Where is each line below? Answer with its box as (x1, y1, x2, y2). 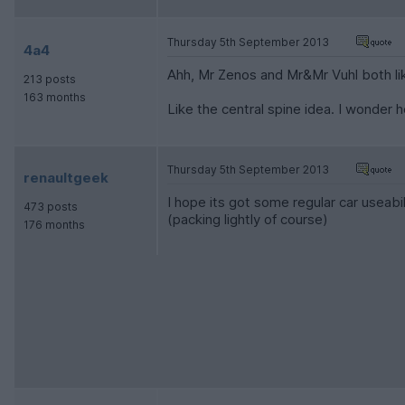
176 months (24, 218, 85, 232)
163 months (24, 90, 86, 105)
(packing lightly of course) (167, 211, 329, 229)
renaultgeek (24, 169, 108, 187)
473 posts (24, 200, 78, 214)
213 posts (24, 72, 76, 87)
